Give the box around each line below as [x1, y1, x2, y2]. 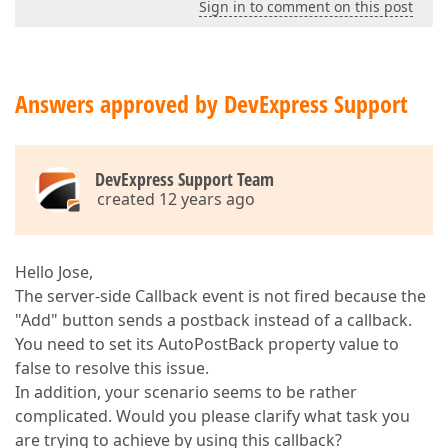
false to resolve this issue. [15, 357, 209, 379]
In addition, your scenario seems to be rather [15, 381, 357, 403]
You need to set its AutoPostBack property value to [15, 333, 399, 355]
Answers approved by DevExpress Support [15, 87, 408, 120]
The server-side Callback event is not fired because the [15, 285, 426, 307]
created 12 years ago [97, 188, 255, 210]
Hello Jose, [15, 261, 93, 283]
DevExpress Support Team [95, 167, 274, 191]
